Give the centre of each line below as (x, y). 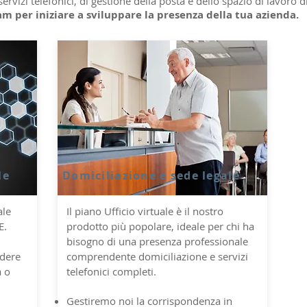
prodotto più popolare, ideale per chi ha (160, 226)
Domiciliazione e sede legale (151, 175)
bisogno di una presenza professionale (157, 241)
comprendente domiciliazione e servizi (157, 256)
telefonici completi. (111, 271)
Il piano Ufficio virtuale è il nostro (145, 211)
